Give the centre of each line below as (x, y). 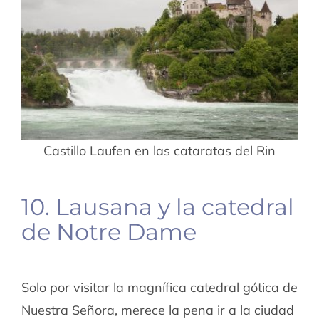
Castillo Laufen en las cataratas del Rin (159, 151)
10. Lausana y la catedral (157, 207)
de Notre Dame (109, 232)
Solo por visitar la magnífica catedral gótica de (159, 288)
